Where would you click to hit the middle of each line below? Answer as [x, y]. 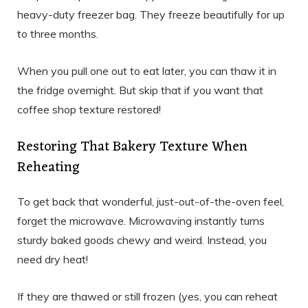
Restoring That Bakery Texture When [132, 147]
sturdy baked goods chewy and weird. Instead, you [142, 240]
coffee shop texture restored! [89, 109]
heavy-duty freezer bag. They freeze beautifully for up [151, 14]
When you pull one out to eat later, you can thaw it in [147, 70]
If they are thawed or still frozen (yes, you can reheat [147, 296]
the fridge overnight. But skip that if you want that [140, 90]
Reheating [48, 167]
